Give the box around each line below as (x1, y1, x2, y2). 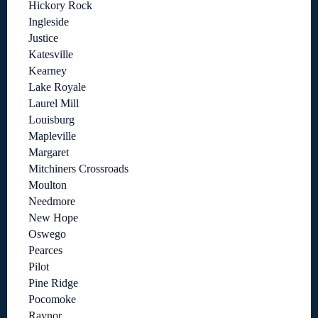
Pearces (28, 244, 62, 257)
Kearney (28, 65, 67, 77)
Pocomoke (28, 293, 76, 306)
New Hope (28, 212, 78, 224)
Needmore (28, 195, 75, 208)
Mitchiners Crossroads (28, 163, 128, 175)
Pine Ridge (28, 277, 78, 290)
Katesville (28, 48, 73, 61)
